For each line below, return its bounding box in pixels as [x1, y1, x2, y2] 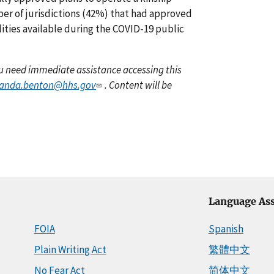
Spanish [208, 221, 243, 235]
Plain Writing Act [34, 242, 106, 256]
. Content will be [105, 78, 172, 92]
